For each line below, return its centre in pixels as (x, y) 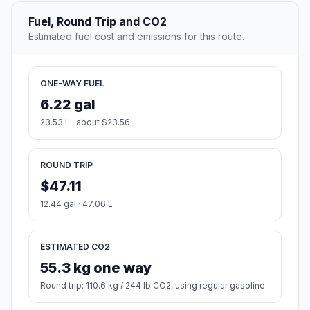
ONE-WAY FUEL (72, 83)
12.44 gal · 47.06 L (76, 203)
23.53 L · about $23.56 (85, 122)
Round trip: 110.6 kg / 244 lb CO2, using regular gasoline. (154, 285)
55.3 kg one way (96, 267)
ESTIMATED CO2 (75, 246)
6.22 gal (68, 104)
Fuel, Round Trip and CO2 (98, 21)
